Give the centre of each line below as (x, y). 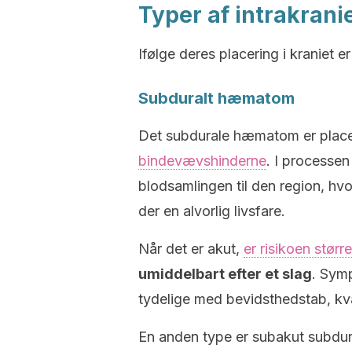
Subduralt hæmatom (216, 98)
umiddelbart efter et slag (225, 274)
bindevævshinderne (202, 161)
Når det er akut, (191, 249)
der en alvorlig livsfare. (212, 211)
